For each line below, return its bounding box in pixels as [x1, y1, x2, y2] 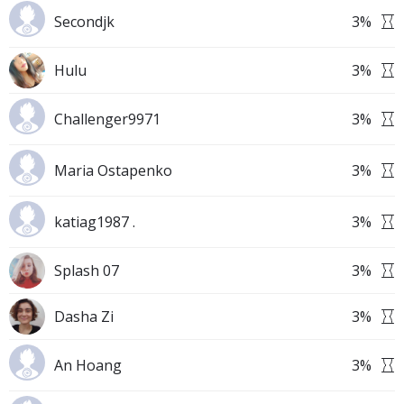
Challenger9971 [54, 109, 161, 129]
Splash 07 [54, 261, 119, 280]
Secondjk [54, 12, 115, 32]
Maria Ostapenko [54, 161, 172, 180]
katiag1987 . [54, 212, 135, 232]
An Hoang [54, 355, 122, 375]
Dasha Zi [54, 307, 114, 326]
